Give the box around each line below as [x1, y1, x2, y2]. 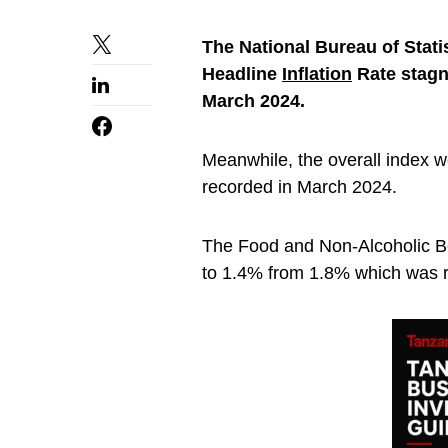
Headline [202, 64, 282, 84]
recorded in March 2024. [202, 177, 397, 197]
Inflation [282, 64, 352, 84]
